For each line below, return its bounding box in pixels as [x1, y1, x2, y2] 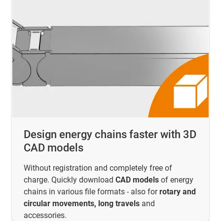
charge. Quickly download [24, 175, 115, 185]
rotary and [159, 187, 196, 197]
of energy [159, 175, 193, 185]
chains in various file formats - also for [24, 187, 159, 197]
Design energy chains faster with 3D [24, 128, 196, 141]
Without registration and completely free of [24, 163, 172, 173]
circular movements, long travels [24, 199, 140, 209]
